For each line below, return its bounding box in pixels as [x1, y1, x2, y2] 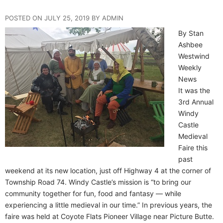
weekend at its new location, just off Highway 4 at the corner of [5, 166, 211, 175]
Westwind [178, 51, 210, 60]
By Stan [178, 28, 204, 37]
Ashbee [178, 40, 203, 49]
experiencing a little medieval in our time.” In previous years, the [5, 200, 212, 209]
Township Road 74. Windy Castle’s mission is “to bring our [5, 177, 191, 186]
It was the [178, 86, 210, 95]
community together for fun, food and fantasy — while [5, 189, 181, 198]
